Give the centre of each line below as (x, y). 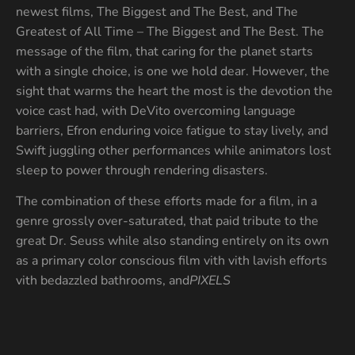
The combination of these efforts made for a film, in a (166, 202)
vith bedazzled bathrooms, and (103, 281)
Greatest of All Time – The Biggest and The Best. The (170, 32)
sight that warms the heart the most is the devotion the (174, 92)
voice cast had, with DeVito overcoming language (156, 111)
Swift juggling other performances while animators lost (174, 151)
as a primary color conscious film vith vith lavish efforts (172, 261)
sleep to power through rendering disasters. (142, 171)
